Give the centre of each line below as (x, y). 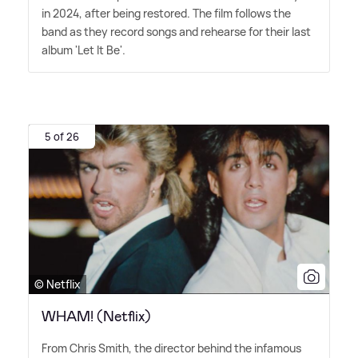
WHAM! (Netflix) (96, 316)
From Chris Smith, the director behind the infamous (171, 348)
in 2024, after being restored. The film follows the (166, 14)
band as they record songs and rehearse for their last (176, 32)
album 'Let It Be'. (84, 50)
